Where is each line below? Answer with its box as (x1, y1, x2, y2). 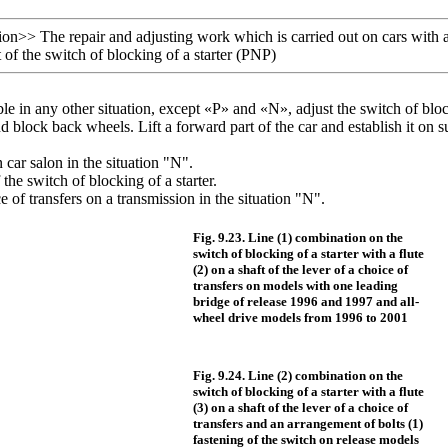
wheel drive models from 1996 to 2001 (192, 310, 408, 325)
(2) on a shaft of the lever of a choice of (192, 262, 408, 277)
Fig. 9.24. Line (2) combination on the (192, 368, 403, 383)
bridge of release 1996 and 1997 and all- (192, 294, 419, 309)
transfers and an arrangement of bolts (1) (192, 416, 423, 431)
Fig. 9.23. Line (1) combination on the (192, 230, 403, 245)
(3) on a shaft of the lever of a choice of (192, 400, 408, 415)
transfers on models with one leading (192, 278, 398, 293)
